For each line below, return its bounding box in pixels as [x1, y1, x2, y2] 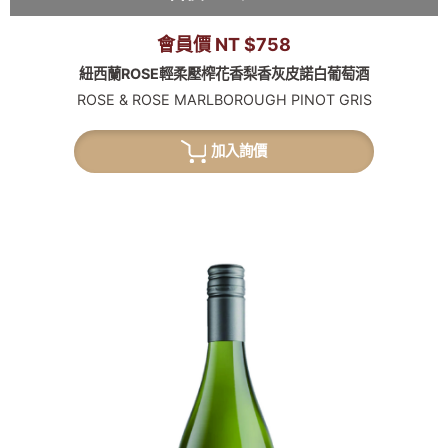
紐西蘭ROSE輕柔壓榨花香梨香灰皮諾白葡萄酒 [79, 65, 369, 83]
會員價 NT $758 [157, 33, 291, 55]
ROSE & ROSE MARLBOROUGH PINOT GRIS [76, 91, 372, 109]
